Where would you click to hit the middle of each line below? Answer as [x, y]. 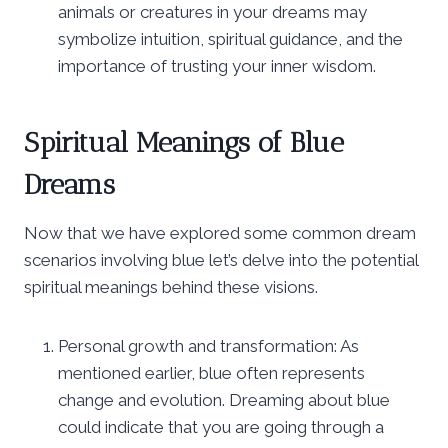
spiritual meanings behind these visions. [171, 286]
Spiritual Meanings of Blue [184, 142]
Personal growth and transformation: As [208, 345]
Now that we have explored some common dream [220, 232]
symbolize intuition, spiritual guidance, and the [230, 38]
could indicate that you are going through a [221, 426]
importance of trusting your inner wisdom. [217, 65]
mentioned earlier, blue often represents [211, 372]
